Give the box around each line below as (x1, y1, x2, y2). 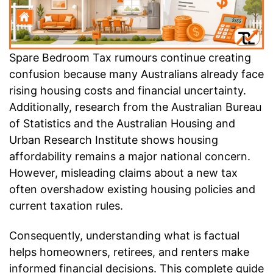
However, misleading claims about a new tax (9, 166, 238, 180)
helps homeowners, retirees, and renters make (9, 245, 249, 258)
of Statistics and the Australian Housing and (9, 117, 235, 130)
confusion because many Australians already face (9, 68, 264, 81)
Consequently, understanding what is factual (9, 229, 239, 242)
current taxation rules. (9, 199, 123, 213)
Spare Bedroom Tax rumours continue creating (9, 51, 251, 65)
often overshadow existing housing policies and (9, 183, 255, 196)
